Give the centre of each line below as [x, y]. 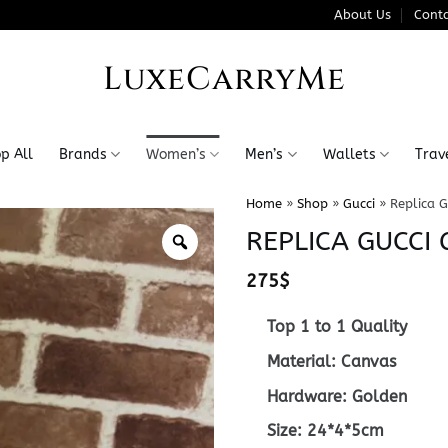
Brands [83, 154]
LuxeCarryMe [224, 79]
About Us [363, 14]
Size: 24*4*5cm [325, 431]
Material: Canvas [331, 361]
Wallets [349, 154]
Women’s [176, 154]
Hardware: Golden [336, 396]
